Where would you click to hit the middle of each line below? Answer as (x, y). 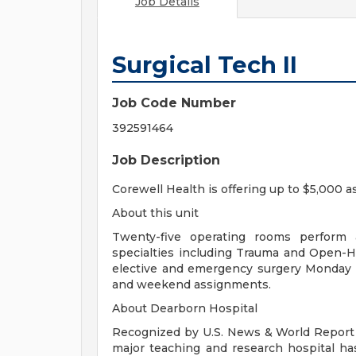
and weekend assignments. (192, 284)
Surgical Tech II (205, 65)
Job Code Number (174, 103)
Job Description (166, 160)
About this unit (155, 213)
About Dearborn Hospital (185, 308)
